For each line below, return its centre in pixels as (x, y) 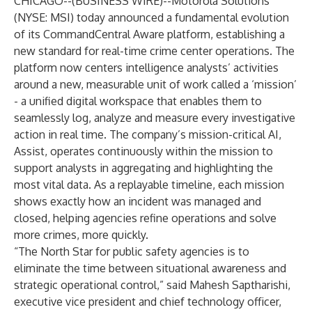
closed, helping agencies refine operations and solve (145, 218)
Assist (29, 151)
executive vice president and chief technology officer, (148, 302)
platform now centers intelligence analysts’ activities (146, 68)
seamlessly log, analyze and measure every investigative (155, 118)
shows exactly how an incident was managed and (138, 201)
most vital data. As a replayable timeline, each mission (149, 185)
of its (29, 34)
